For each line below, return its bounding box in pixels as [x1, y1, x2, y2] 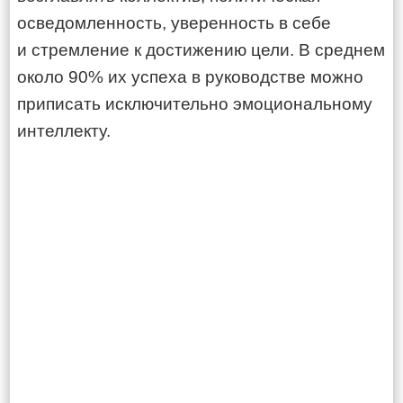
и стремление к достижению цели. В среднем [17, 40, 385, 59]
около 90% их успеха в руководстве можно [17, 67, 363, 86]
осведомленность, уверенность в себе [17, 13, 331, 32]
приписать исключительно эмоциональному [17, 94, 372, 113]
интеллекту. [17, 121, 111, 140]
